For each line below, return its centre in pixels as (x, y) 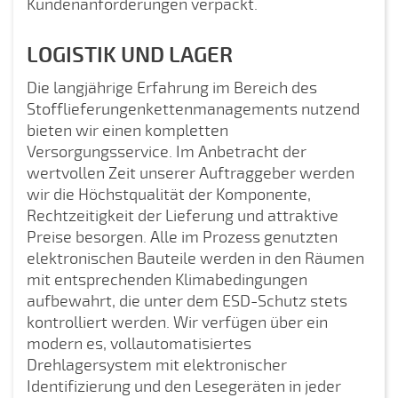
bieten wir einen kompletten (127, 131)
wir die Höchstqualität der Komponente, (169, 195)
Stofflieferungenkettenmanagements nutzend (193, 109)
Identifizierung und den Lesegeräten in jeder (184, 386)
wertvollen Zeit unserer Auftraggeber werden (191, 173)
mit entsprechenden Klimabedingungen (167, 280)
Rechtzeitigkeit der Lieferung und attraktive (183, 216)
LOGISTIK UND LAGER (130, 55)
